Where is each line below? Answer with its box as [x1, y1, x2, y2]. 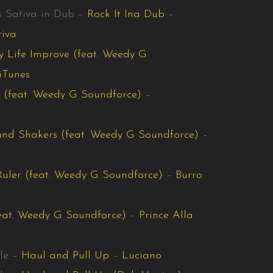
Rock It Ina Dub [87, 8, 165, 20]
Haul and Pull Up [21, 249, 110, 261]
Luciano [122, 249, 162, 261]
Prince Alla [139, 209, 194, 221]
